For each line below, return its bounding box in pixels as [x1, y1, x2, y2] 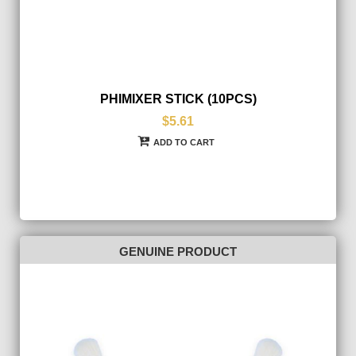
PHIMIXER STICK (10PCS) [99, 91, 257, 106]
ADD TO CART [153, 137, 215, 147]
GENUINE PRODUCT [119, 245, 237, 258]
